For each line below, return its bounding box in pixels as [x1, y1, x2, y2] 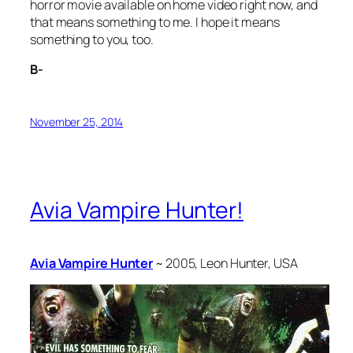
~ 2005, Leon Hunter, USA [153, 254, 298, 272]
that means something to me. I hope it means [30, 13, 280, 31]
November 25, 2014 [30, 114, 124, 130]
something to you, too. [30, 30, 154, 48]
